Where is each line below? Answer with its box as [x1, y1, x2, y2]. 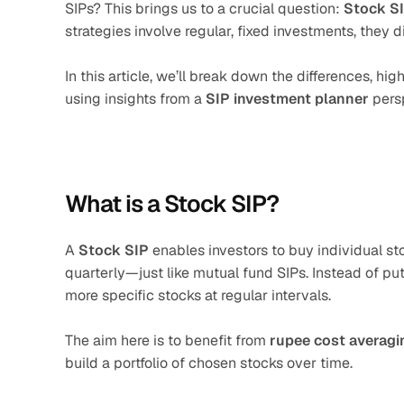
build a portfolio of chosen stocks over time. [65, 353, 353, 372]
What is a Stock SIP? [65, 188, 279, 219]
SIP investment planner [206, 89, 369, 108]
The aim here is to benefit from [65, 331, 270, 350]
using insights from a [65, 89, 206, 108]
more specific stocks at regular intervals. [65, 286, 331, 305]
